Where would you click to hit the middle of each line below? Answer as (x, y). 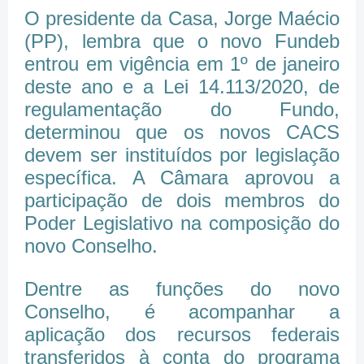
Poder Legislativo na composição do (182, 223)
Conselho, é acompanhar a (182, 311)
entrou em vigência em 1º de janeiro (182, 63)
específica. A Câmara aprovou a (182, 177)
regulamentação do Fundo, (182, 109)
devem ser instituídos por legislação (182, 154)
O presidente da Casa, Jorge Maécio (182, 18)
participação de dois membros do (182, 200)
